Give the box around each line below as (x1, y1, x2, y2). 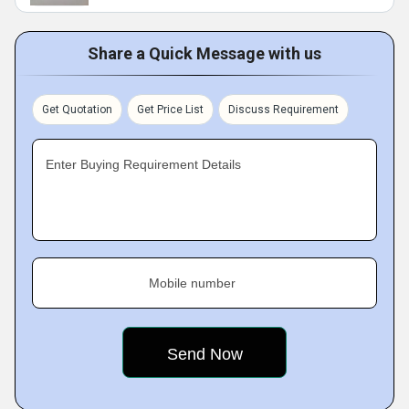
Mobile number (149, 276, 236, 290)
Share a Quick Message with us (88, 44, 321, 63)
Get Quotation (42, 103, 112, 116)
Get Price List (137, 103, 204, 116)
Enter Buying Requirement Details (46, 157, 241, 172)
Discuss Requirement (228, 103, 339, 116)
